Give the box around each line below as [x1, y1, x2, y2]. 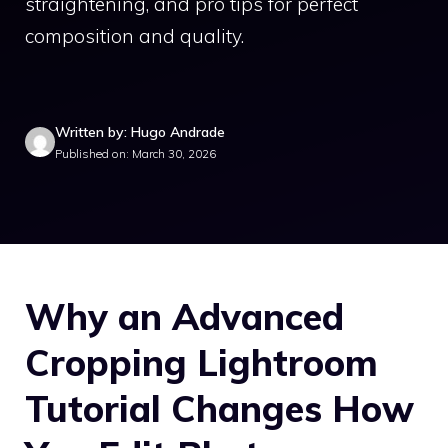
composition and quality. [25, 24, 244, 48]
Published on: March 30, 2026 [55, 145, 216, 161]
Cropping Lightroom [25, 339, 378, 385]
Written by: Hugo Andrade [55, 122, 225, 141]
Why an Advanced [25, 293, 344, 339]
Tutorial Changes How [25, 385, 414, 431]
